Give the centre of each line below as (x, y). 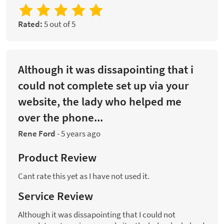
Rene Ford (37, 134)
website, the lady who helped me (100, 101)
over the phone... (60, 117)
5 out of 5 (59, 24)
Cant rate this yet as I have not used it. (84, 176)
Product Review (57, 157)
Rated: (30, 24)
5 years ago (81, 134)
